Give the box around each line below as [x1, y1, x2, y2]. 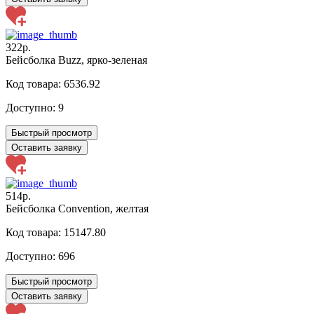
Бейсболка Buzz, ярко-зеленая [6, 53, 147, 66]
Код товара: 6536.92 [6, 77, 100, 90]
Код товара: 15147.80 [6, 226, 106, 238]
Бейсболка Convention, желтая [6, 202, 149, 214]
